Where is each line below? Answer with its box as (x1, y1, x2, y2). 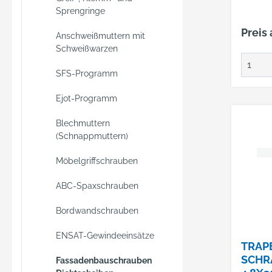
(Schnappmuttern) (56, 131, 128, 141)
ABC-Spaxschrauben (56, 181, 138, 191)
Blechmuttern (56, 118, 110, 128)
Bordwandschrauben (56, 206, 138, 216)
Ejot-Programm (56, 93, 117, 103)
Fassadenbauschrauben (56, 256, 152, 265)
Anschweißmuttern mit (56, 31, 145, 41)
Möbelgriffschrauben (56, 156, 138, 166)
